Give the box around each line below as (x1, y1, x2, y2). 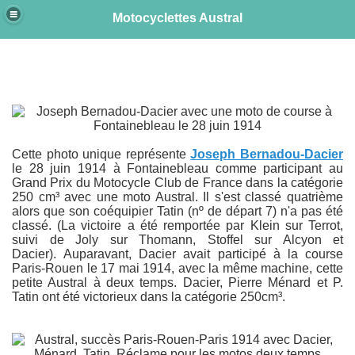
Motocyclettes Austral (113, 10, 242, 25)
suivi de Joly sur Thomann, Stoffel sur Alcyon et (12, 233, 343, 246)
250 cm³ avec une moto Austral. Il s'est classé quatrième (12, 190, 343, 204)
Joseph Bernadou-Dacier (190, 147, 344, 161)
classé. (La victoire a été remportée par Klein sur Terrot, (12, 219, 343, 232)
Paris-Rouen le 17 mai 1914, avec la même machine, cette (12, 261, 343, 275)
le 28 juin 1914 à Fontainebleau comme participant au (12, 162, 343, 175)
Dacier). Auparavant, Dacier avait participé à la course (12, 247, 343, 261)
